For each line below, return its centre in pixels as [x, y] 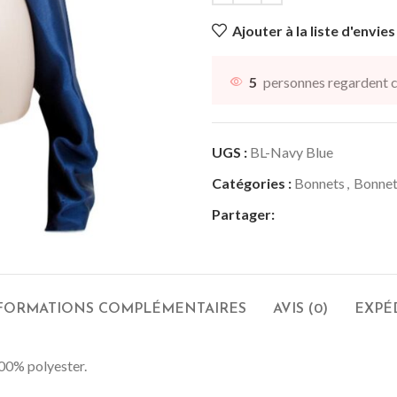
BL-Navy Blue [292, 152]
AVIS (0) [300, 309]
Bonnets [319, 183]
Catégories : [252, 183]
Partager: [243, 214]
